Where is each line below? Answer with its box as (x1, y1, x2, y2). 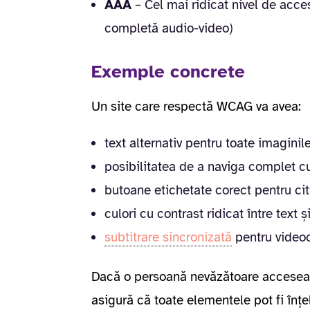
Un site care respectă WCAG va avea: (91, 98, 301, 115)
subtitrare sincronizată (104, 228, 232, 246)
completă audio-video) (104, 19, 233, 37)
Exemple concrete (91, 60, 245, 83)
